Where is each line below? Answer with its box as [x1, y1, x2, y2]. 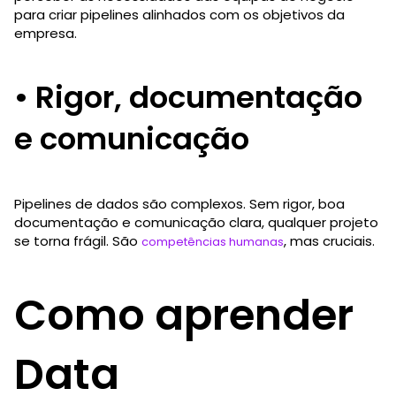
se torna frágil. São [14, 231, 141, 250]
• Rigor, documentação [14, 75, 362, 118]
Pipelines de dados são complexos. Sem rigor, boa [14, 194, 345, 213]
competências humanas [141, 232, 284, 250]
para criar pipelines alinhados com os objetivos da [14, 4, 345, 24]
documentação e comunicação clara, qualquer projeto [14, 212, 378, 232]
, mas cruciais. [284, 231, 375, 250]
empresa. [14, 23, 77, 42]
